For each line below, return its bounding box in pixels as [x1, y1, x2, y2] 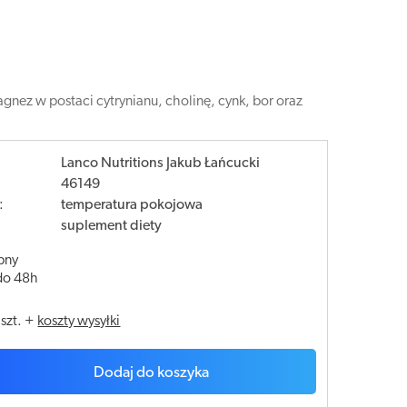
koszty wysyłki [37, 314, 121, 329]
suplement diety [61, 219, 163, 233]
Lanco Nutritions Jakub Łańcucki [61, 156, 261, 171]
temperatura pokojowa [61, 198, 203, 213]
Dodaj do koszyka [93, 365, 209, 381]
